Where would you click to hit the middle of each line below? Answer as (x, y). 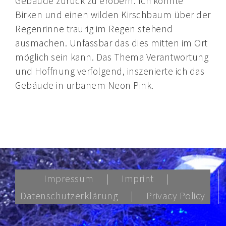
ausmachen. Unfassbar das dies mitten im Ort (111, 43)
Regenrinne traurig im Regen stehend (94, 29)
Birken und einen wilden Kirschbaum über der (113, 15)
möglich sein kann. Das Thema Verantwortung (112, 57)
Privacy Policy (176, 196)
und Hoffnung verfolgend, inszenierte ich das (110, 71)
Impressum (69, 179)
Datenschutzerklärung (69, 196)
